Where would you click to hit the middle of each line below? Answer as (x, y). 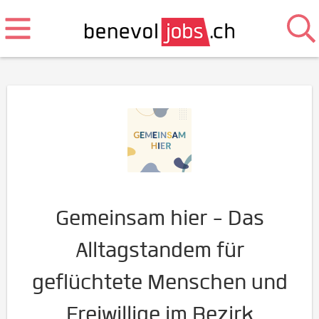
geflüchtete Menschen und (159, 282)
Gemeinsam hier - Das (159, 218)
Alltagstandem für (159, 250)
